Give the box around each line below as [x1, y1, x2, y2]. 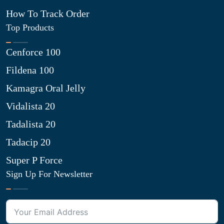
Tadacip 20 [6, 136, 50, 147]
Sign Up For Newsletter [6, 169, 92, 179]
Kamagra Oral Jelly [6, 82, 85, 93]
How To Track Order [6, 8, 89, 19]
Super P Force [6, 154, 62, 165]
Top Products [6, 22, 54, 32]
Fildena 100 [6, 64, 54, 75]
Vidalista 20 [6, 100, 55, 111]
